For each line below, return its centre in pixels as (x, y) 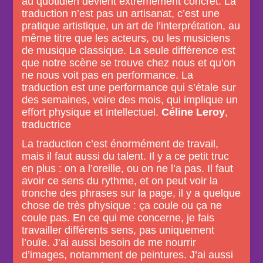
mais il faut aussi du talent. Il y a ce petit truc (126, 156)
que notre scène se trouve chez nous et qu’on (129, 63)
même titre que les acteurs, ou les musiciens (126, 38)
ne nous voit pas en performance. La (108, 75)
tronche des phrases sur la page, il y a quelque (131, 193)
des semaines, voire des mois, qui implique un (130, 100)
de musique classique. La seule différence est (129, 50)
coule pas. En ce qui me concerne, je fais (118, 218)
